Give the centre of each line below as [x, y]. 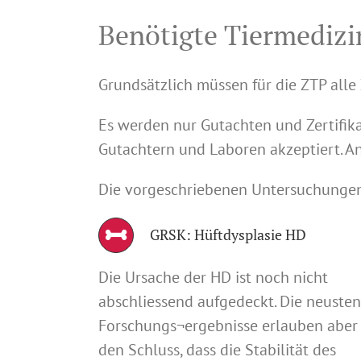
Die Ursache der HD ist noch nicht [213, 277]
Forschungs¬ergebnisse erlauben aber [228, 325]
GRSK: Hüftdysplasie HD [228, 234]
